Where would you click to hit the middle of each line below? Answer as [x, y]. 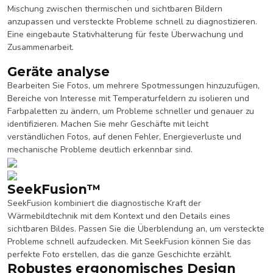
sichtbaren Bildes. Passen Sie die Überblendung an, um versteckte [136, 229]
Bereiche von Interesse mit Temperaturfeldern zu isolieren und [128, 98]
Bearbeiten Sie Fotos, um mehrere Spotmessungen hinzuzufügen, [133, 85]
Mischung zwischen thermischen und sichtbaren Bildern [115, 9]
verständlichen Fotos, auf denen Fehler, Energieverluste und [124, 136]
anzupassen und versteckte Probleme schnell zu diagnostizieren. [132, 22]
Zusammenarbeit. [41, 47]
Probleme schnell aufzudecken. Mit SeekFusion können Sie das [129, 241]
